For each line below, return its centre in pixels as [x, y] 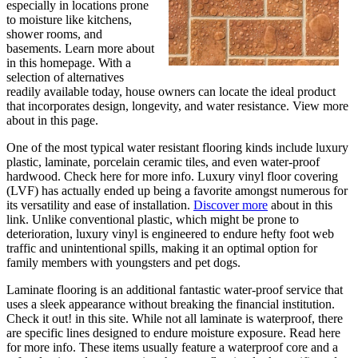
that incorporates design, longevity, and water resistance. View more [177, 106]
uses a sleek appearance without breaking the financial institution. [171, 304]
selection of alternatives [65, 78]
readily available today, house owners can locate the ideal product [171, 92]
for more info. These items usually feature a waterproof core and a [172, 348]
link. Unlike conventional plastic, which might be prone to [153, 220]
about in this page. [52, 121]
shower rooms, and [54, 34]
